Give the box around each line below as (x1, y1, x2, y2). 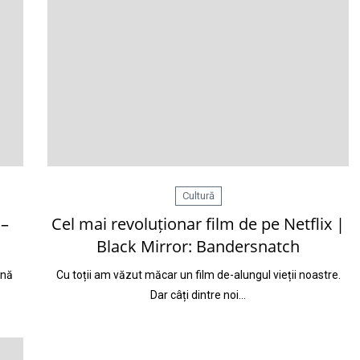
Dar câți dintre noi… (150, 288, 246, 301)
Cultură (182, 190, 215, 202)
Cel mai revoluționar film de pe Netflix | (51, 213, 345, 235)
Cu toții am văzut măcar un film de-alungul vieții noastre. (55, 268, 341, 281)
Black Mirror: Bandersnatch (96, 235, 300, 257)
